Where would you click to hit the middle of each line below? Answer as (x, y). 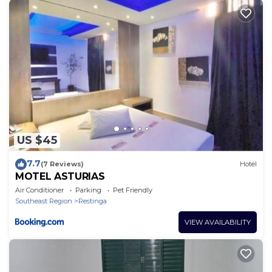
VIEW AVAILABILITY (218, 222)
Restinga (93, 201)
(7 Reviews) (62, 164)
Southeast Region (44, 201)
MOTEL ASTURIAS (60, 176)
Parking (88, 190)
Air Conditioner (39, 190)
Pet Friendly (133, 190)
